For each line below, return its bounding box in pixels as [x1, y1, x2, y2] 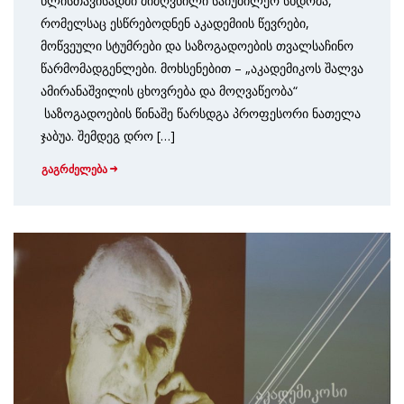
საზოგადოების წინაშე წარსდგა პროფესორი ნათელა [41, 105, 361, 122]
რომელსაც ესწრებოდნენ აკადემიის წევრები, [41, 14, 309, 32]
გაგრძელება [41, 161, 107, 176]
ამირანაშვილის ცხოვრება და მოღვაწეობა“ [41, 82, 298, 99]
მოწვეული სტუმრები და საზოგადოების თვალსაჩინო [41, 37, 353, 54]
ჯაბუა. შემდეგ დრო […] [41, 127, 175, 144]
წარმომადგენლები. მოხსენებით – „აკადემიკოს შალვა [41, 60, 363, 77]
